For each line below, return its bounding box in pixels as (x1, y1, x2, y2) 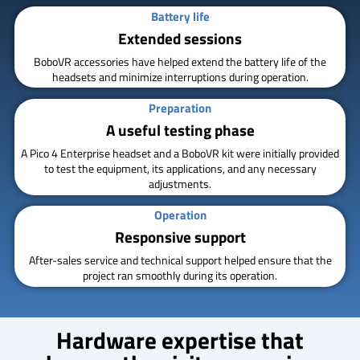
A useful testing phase (105, 118, 255, 142)
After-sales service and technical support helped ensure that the (28, 252, 332, 269)
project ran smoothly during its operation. (83, 267, 277, 284)
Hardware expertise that (56, 321, 304, 358)
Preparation (149, 99, 211, 118)
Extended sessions (118, 26, 242, 50)
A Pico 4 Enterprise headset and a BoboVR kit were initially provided (21, 145, 339, 162)
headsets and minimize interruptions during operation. (51, 67, 309, 85)
